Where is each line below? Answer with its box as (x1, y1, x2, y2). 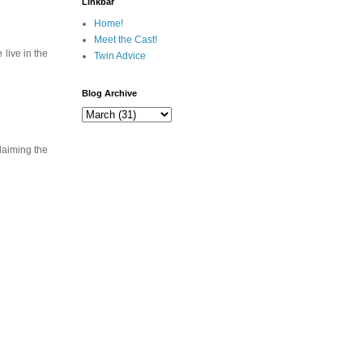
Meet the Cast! (94, 34, 157, 45)
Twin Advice (94, 50, 146, 62)
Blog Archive (82, 88, 137, 98)
